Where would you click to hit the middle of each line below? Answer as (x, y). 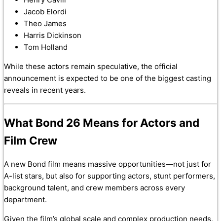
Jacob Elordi (45, 11)
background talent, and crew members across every (94, 188)
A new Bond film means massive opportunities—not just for (108, 164)
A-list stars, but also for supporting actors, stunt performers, (110, 176)
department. (25, 200)
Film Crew (31, 140)
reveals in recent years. (45, 90)
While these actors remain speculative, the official (91, 66)
